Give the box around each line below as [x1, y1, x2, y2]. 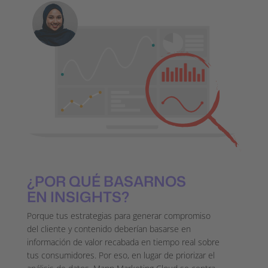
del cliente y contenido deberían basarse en [26, 223, 191, 234]
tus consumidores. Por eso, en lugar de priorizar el [26, 249, 215, 261]
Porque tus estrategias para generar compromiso [26, 209, 211, 221]
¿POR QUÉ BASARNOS [26, 170, 186, 191]
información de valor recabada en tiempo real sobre [26, 236, 220, 248]
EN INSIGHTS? [26, 186, 129, 207]
